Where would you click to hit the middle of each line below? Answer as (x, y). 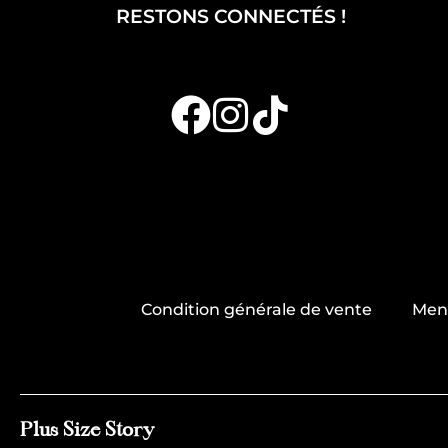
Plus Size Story (87, 431)
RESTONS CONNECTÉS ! (230, 16)
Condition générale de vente (256, 310)
